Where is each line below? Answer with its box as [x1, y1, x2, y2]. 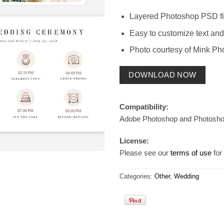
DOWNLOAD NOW [128, 71, 196, 79]
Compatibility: [119, 102, 168, 111]
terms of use [170, 148, 211, 157]
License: [119, 136, 149, 145]
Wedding [174, 172, 199, 180]
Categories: [119, 172, 154, 180]
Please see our [119, 148, 170, 157]
